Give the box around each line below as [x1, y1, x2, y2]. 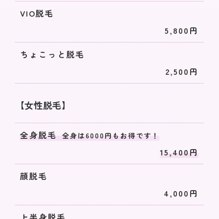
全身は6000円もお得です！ [62, 130, 160, 140]
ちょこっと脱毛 [20, 48, 86, 60]
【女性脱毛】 [15, 98, 71, 111]
